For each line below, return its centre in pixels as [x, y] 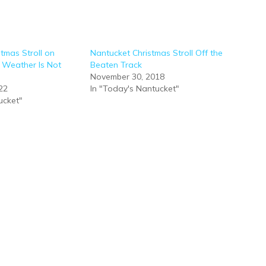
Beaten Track [116, 65]
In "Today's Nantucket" [135, 88]
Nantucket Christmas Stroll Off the [156, 53]
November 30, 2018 [127, 77]
